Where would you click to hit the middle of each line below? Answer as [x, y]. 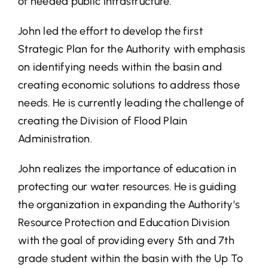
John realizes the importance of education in [127, 169]
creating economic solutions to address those [129, 85]
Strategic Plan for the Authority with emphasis [132, 49]
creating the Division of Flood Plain [103, 121]
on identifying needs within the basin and [120, 67]
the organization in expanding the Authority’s [129, 205]
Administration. [55, 139]
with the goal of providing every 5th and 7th [126, 241]
